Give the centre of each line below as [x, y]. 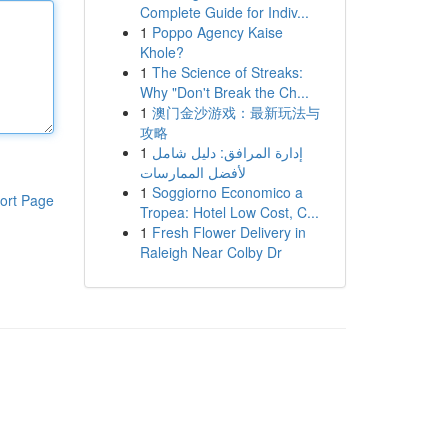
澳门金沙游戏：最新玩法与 [235, 112]
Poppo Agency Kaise [217, 32]
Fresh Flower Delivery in [228, 232]
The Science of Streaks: [227, 72]
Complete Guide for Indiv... [224, 12]
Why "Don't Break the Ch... [224, 92]
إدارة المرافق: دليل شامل [227, 152]
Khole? [161, 52]
